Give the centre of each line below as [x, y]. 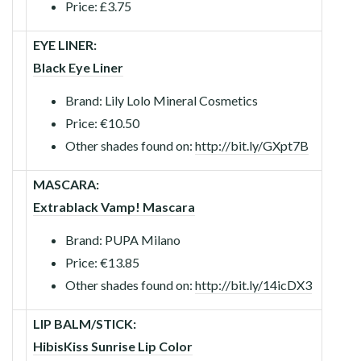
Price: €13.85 [102, 262]
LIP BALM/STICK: [85, 323]
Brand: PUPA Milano [123, 239]
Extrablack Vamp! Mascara [114, 206]
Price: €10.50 [102, 122]
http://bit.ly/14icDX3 [253, 284]
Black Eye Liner [78, 67]
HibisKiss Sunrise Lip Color [113, 346]
